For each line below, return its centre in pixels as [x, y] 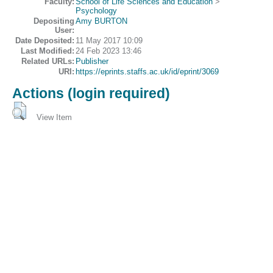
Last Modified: [48, 51]
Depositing [54, 21]
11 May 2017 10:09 [109, 41]
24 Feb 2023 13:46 [108, 51]
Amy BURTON [101, 21]
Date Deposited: [45, 41]
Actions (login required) [91, 93]
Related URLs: [48, 62]
